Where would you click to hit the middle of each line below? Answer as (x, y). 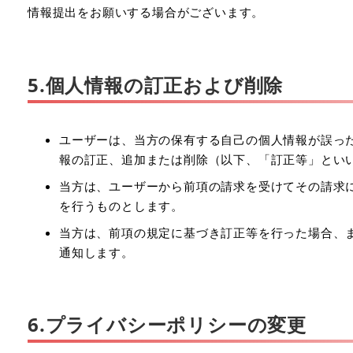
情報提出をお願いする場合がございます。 (146, 12)
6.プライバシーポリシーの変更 (167, 325)
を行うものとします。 (121, 205)
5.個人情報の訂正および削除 (156, 84)
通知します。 (97, 252)
